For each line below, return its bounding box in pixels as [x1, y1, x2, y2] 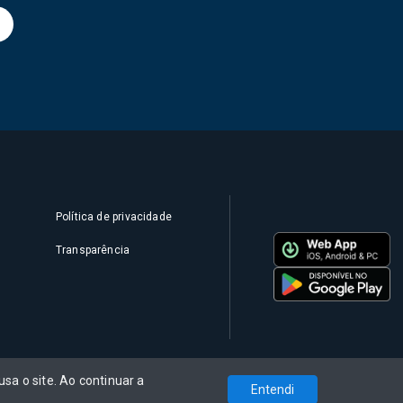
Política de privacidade [55, 210, 172, 223]
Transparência [55, 243, 130, 256]
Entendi [251, 382, 294, 397]
